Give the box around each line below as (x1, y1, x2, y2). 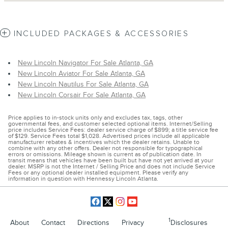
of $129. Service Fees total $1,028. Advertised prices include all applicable (8, 132, 210, 140)
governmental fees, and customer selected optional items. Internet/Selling (8, 120, 212, 128)
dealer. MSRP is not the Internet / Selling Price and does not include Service (8, 162, 215, 170)
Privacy (122, 218, 144, 227)
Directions (77, 218, 109, 227)
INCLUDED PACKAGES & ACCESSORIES (13, 28, 189, 39)
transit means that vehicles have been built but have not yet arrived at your (8, 156, 213, 164)
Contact (41, 218, 65, 227)
